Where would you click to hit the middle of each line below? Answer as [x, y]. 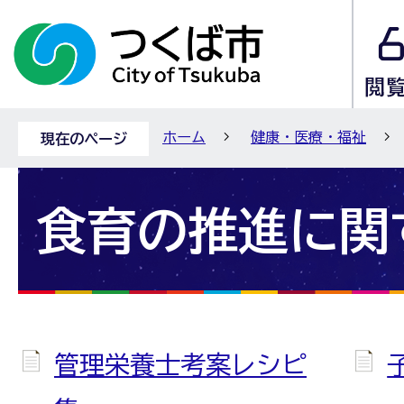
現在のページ [83, 139]
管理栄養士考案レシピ [180, 364]
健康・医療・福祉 [308, 137]
